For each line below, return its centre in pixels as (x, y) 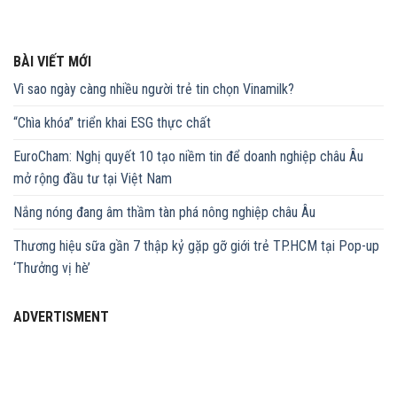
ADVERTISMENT (61, 317)
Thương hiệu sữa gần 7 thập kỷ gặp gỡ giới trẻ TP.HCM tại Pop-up (196, 246)
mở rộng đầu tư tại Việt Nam (93, 179)
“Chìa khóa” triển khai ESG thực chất (112, 123)
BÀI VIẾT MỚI (52, 62)
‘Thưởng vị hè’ (52, 269)
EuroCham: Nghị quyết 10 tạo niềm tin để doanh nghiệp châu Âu (188, 157)
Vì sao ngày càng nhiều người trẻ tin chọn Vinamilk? (154, 90)
